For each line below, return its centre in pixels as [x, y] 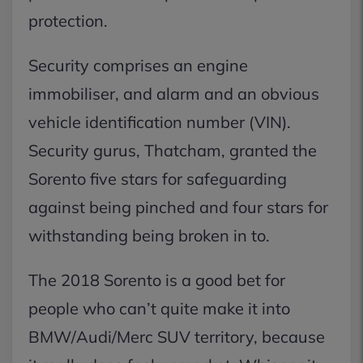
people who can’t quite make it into [159, 308]
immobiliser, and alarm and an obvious [174, 94]
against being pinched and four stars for [178, 207]
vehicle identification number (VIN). [160, 122]
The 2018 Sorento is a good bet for [157, 280]
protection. [68, 21]
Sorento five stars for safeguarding [158, 179]
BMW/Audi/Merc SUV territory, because [177, 337]
